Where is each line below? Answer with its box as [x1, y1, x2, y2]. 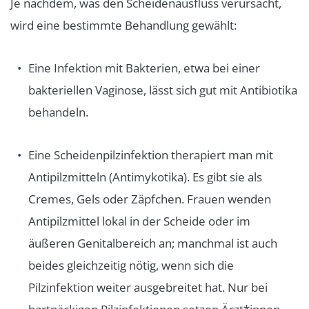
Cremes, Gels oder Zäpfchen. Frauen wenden [28, 191, 271, 208]
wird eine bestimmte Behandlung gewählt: [10, 17, 237, 34]
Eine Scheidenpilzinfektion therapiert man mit [28, 147, 273, 163]
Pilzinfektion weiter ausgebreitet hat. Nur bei [28, 279, 268, 296]
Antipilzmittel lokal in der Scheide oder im [28, 213, 250, 230]
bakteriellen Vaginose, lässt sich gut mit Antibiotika [28, 82, 297, 99]
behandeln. [28, 104, 88, 121]
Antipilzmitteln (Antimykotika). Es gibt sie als [28, 169, 262, 186]
